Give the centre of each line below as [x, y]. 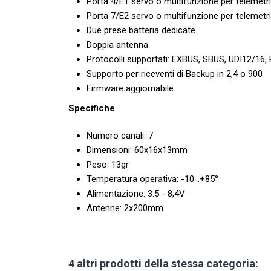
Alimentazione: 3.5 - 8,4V [136, 194]
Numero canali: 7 [120, 136]
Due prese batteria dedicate [141, 31]
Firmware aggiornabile [130, 89]
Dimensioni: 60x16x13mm [137, 150]
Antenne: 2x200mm [125, 208]
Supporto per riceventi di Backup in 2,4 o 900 [175, 74]
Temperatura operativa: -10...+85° [153, 179]
